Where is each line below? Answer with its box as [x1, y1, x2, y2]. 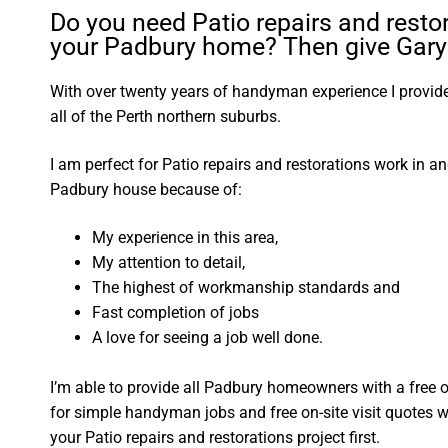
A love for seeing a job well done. [92, 327, 324, 347]
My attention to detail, [92, 252, 246, 272]
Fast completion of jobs [92, 302, 260, 322]
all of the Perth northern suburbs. [50, 107, 282, 127]
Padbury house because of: [50, 179, 243, 199]
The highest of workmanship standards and [92, 277, 401, 297]
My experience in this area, [92, 227, 279, 247]
